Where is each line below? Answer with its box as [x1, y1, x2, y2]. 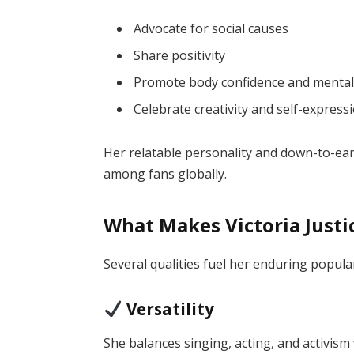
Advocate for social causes [134, 19, 289, 37]
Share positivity [134, 46, 226, 64]
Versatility [122, 297, 214, 320]
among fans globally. [104, 165, 228, 183]
